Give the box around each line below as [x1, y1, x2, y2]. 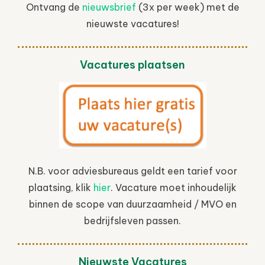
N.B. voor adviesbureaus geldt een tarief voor [28, 164, 237, 177]
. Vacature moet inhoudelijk [111, 181, 237, 193]
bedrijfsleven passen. [84, 214, 181, 227]
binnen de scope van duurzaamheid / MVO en [28, 198, 237, 210]
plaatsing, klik [28, 181, 93, 193]
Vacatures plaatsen [80, 57, 185, 72]
